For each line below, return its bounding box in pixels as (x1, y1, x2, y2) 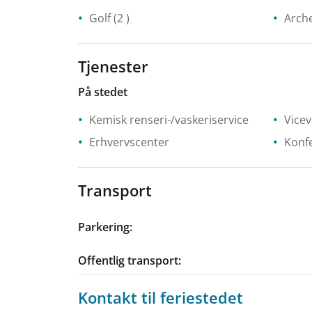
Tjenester (78, 55, 148, 77)
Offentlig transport (78, 252, 178, 268)
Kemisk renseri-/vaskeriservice (89, 111, 249, 127)
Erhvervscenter (89, 134, 169, 150)
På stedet (78, 84, 127, 100)
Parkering (78, 219, 130, 235)
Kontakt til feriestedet (78, 286, 243, 308)
